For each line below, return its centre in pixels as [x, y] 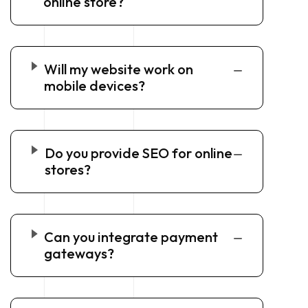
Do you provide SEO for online [138, 153]
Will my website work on [118, 69]
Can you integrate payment [131, 237]
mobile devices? [94, 86]
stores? [67, 170]
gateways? [79, 254]
